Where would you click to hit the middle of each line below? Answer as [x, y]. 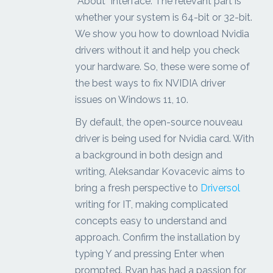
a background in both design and [149, 155]
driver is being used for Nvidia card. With [165, 139]
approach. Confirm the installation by [158, 238]
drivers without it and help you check [158, 51]
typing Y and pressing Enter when [150, 254]
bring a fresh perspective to [138, 188]
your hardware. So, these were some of [163, 67]
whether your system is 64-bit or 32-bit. [164, 18]
